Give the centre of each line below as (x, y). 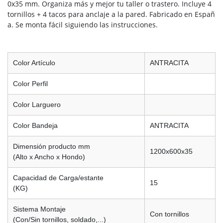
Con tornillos (169, 214)
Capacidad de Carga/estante (58, 177)
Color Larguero (37, 104)
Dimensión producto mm (52, 146)
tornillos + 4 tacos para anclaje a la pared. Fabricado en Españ (111, 14)
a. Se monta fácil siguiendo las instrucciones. (83, 24)
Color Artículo (34, 62)
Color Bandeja (35, 125)
